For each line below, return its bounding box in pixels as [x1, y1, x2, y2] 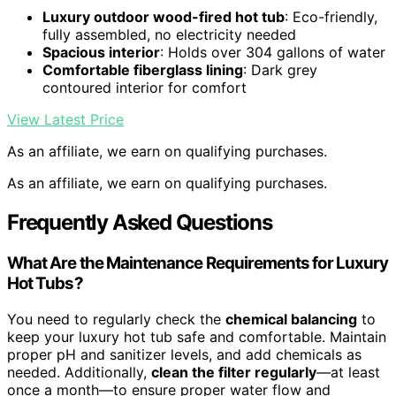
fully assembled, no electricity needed [42, 26, 296, 44]
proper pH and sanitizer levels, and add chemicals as [7, 345, 362, 363]
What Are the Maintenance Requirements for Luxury [7, 253, 389, 274]
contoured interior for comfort [42, 79, 247, 97]
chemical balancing [225, 309, 357, 328]
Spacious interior [42, 43, 160, 62]
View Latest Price [7, 110, 124, 129]
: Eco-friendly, [285, 8, 377, 27]
